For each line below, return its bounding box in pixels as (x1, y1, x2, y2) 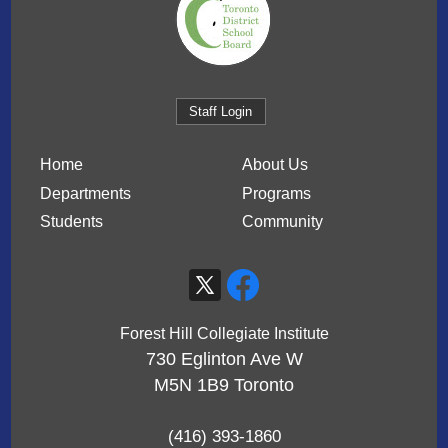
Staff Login (189, 104, 253, 120)
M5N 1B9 (154, 375, 229, 396)
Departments (39, 184, 131, 202)
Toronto (234, 375, 294, 396)
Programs (242, 184, 312, 202)
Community (242, 213, 324, 231)
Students (39, 213, 103, 231)
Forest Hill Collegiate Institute (119, 325, 329, 343)
